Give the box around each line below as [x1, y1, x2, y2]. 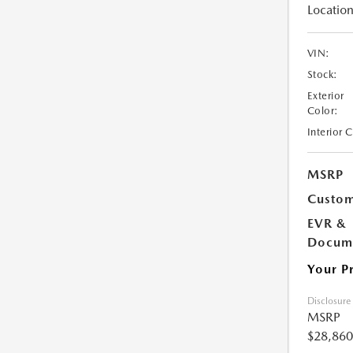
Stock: [307, 69, 338, 81]
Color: [307, 105, 339, 117]
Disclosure [307, 295, 351, 307]
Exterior [307, 90, 344, 102]
